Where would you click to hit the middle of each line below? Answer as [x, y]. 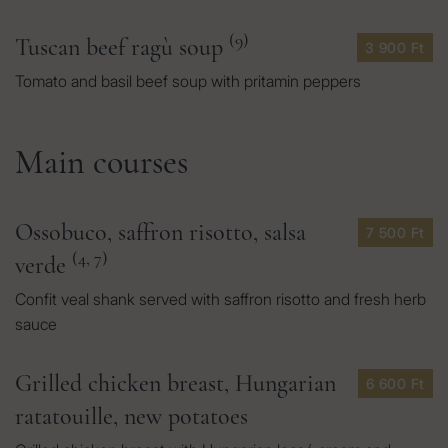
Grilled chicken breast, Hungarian [175, 383]
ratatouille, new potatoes [131, 416]
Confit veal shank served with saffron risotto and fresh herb [220, 299]
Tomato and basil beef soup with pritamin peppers [188, 81]
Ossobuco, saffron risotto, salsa [160, 232]
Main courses [101, 162]
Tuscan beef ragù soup [122, 47]
